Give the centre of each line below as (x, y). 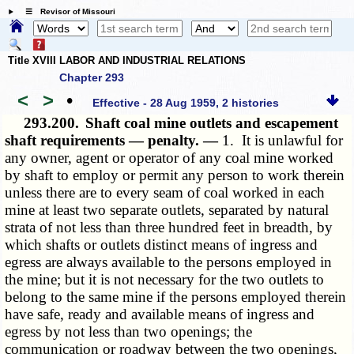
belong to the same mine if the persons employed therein (176, 297)
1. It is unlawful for (283, 141)
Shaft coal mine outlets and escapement (212, 123)
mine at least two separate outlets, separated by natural (167, 210)
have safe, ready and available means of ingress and (160, 314)
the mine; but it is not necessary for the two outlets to (165, 280)
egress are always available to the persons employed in (169, 262)
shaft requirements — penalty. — (114, 141)
